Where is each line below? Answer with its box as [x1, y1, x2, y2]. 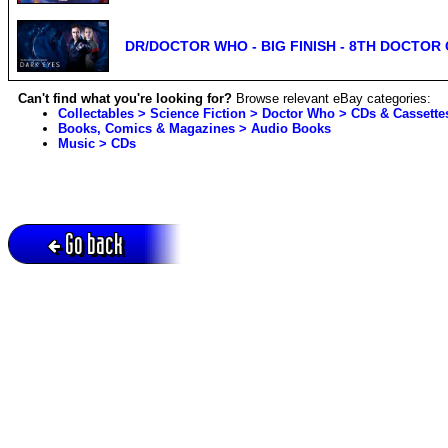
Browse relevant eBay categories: [232, 90, 431, 106]
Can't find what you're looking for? [18, 90, 232, 106]
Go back [65, 228, 123, 260]
